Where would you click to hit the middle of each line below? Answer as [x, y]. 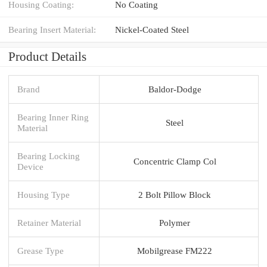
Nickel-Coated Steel [152, 29]
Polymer [175, 222]
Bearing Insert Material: [52, 29]
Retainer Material [49, 222]
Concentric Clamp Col [175, 161]
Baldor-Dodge [175, 89]
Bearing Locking [49, 156]
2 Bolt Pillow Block [175, 194]
